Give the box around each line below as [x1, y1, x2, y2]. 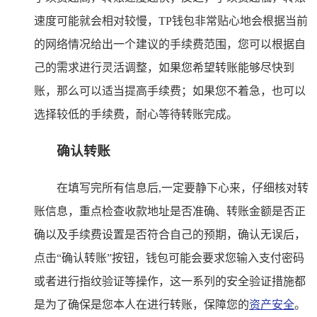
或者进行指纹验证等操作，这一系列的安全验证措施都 [34, 275, 306, 287]
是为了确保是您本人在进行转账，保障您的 [34, 298, 249, 311]
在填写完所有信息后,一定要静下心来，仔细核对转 [57, 181, 309, 194]
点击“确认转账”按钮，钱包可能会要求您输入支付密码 [34, 251, 304, 264]
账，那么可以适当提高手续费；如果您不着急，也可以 [34, 85, 306, 98]
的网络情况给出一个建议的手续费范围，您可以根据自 [34, 38, 306, 51]
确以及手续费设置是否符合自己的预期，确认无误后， [34, 228, 306, 241]
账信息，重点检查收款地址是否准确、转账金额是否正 [34, 204, 306, 217]
